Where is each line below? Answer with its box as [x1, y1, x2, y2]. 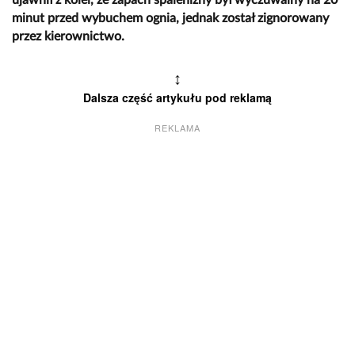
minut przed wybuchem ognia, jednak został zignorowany [12, 11, 329, 25]
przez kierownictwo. [12, 29, 124, 43]
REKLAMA [155, 120, 200, 134]
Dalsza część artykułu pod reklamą [83, 89, 272, 105]
